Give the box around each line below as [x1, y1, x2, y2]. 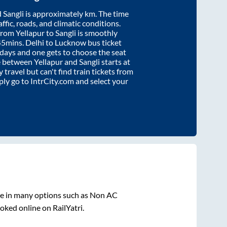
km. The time [85, 8, 129, 18]
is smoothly [76, 27, 118, 37]
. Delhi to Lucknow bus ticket [22, 37, 122, 47]
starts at [100, 56, 130, 66]
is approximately [24, 8, 85, 18]
